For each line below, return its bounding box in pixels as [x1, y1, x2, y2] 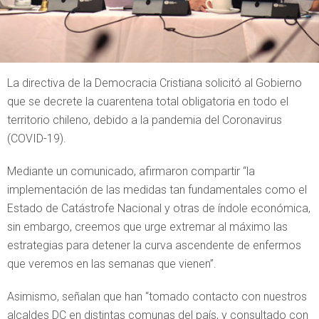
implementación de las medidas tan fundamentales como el [7, 183, 307, 197]
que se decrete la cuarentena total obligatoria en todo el [7, 95, 288, 108]
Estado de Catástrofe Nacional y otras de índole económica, [7, 202, 310, 215]
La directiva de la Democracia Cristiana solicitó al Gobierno [7, 76, 302, 90]
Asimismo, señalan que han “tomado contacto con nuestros [7, 290, 307, 303]
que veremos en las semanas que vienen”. [7, 257, 216, 271]
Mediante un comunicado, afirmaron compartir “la [7, 164, 255, 178]
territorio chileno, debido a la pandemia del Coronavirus [7, 113, 282, 127]
